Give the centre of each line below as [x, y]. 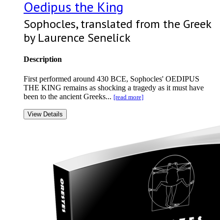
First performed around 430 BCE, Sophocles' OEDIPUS [111, 79]
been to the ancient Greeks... [69, 96]
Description [43, 59]
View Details [45, 114]
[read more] [128, 97]
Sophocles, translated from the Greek [117, 24]
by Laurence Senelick [77, 38]
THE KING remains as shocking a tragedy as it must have [114, 87]
